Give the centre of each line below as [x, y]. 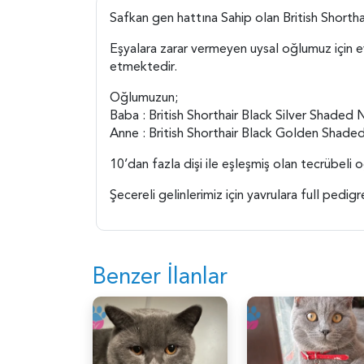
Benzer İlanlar [160, 276]
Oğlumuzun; [144, 97]
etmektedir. [143, 66]
